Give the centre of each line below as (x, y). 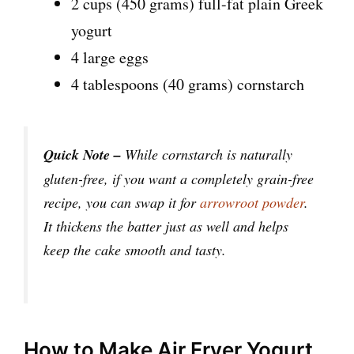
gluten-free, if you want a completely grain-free (179, 179)
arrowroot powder (252, 203)
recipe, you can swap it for (122, 203)
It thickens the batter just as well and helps (166, 226)
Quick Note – (82, 155)
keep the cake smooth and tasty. (135, 250)
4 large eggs (110, 58)
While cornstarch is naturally (207, 154)
